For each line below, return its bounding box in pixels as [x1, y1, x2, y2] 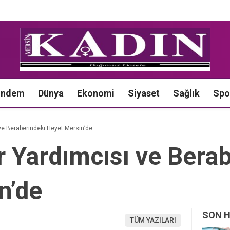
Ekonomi [77, 88, 114, 99]
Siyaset [128, 88, 160, 99]
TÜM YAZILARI [130, 216, 176, 224]
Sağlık [173, 88, 200, 99]
